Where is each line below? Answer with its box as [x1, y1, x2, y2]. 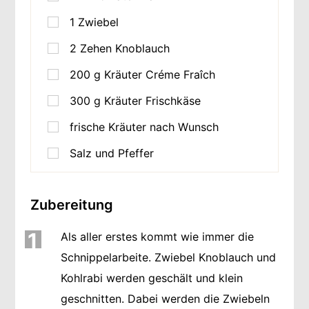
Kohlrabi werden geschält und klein [60, 271, 243, 286]
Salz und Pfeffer [69, 146, 154, 161]
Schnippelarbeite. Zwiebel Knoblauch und [60, 250, 276, 265]
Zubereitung [30, 197, 113, 214]
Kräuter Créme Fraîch [103, 68, 215, 82]
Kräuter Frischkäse [103, 94, 201, 108]
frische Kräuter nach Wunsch [69, 120, 219, 134]
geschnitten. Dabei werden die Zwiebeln [60, 292, 270, 306]
